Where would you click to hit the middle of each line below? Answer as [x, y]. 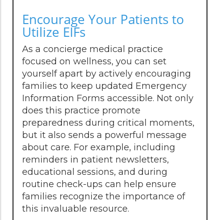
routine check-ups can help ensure [99, 184]
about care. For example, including [99, 147]
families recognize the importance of [104, 196]
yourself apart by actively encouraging [107, 73]
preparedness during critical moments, [108, 123]
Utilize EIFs [54, 32]
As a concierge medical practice [93, 49]
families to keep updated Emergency [104, 86]
